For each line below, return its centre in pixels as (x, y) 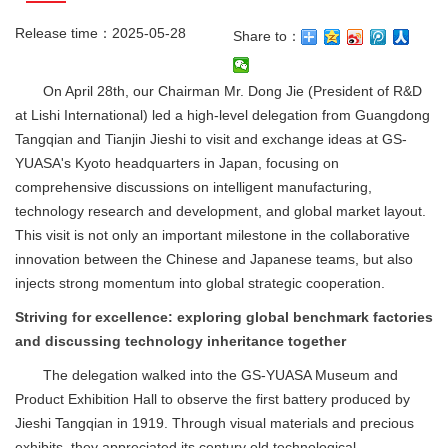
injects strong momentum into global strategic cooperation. (200, 283)
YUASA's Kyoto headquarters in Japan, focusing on (177, 163)
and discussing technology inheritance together (180, 341)
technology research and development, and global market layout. (220, 211)
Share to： (267, 36)
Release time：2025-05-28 (100, 33)
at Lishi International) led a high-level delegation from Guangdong (222, 115)
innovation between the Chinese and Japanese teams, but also (214, 259)
